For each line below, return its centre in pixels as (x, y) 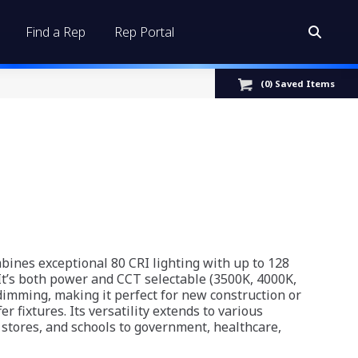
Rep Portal (144, 32)
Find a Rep (56, 32)
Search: (310, 34)
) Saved (288, 84)
